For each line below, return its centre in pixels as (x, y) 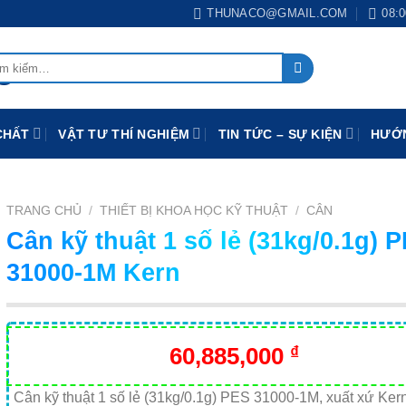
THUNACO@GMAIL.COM (277, 13)
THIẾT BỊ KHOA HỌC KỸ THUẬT (193, 211)
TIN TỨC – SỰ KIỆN (280, 134)
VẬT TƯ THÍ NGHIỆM (124, 134)
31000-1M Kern (93, 272)
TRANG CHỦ (43, 211)
